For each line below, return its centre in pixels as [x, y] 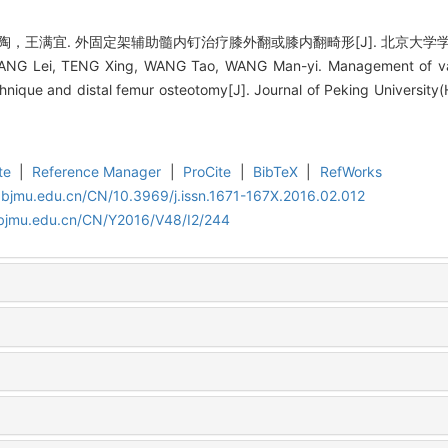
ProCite [207, 171]
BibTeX [275, 171]
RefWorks [350, 171]
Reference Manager [97, 171]
